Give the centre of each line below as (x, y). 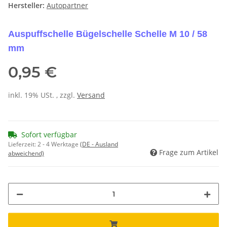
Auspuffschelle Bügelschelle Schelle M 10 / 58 (108, 34)
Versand (91, 95)
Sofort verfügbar (49, 135)
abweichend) (26, 154)
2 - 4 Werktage (59, 144)
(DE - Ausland (99, 144)
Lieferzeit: (23, 144)
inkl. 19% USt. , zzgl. (43, 95)
